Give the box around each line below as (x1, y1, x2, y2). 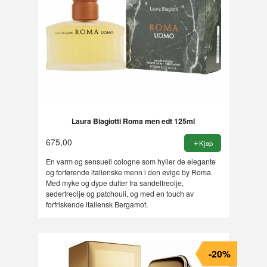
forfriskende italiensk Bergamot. (45, 198, 148, 209)
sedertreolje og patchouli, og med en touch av (45, 188, 194, 198)
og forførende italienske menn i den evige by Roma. (45, 166, 213, 177)
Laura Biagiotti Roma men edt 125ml (72, 115, 195, 126)
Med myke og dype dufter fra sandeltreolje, (45, 177, 184, 188)
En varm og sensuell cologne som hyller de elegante (45, 156, 216, 166)
